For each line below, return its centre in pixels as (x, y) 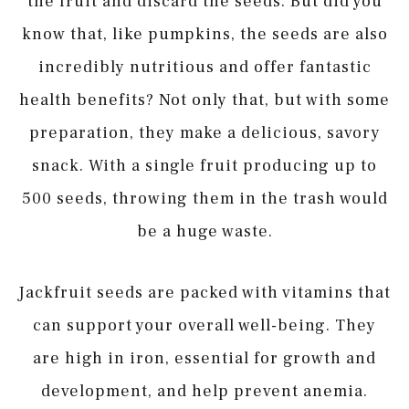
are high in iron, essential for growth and (204, 359)
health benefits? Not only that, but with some (204, 100)
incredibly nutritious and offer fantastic (204, 67)
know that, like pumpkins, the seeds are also (204, 34)
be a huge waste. (204, 231)
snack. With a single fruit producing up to (204, 165)
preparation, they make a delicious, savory (204, 132)
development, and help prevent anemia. (204, 392)
